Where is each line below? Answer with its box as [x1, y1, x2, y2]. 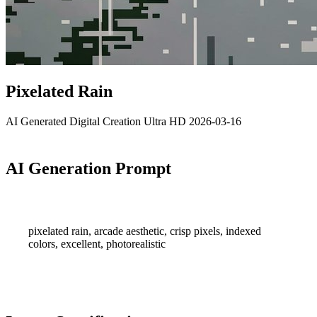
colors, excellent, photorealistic [28, 237, 166, 250]
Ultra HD [144, 115, 189, 127]
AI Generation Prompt [6, 158, 171, 178]
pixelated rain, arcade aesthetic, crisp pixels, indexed [28, 224, 261, 237]
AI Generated [6, 115, 69, 127]
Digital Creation [69, 115, 144, 127]
